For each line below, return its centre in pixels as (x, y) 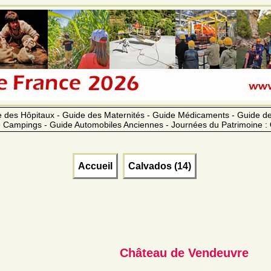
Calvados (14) (159, 166)
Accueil (95, 166)
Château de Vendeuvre (184, 253)
